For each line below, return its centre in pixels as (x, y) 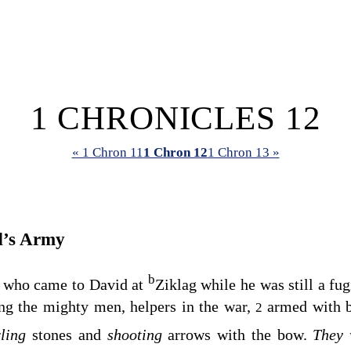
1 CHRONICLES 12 (175, 118)
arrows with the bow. (241, 334)
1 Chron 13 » (243, 153)
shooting (138, 334)
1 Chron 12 (175, 153)
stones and (70, 334)
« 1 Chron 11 (107, 153)
